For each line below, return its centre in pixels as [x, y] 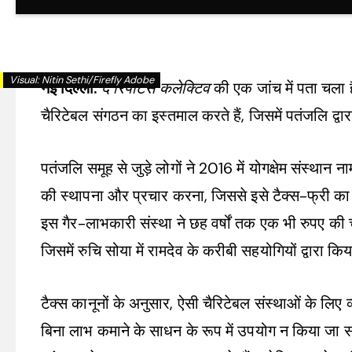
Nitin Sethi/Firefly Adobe [98, 80]
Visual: [26, 80]
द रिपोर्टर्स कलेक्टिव [155, 88]
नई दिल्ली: [71, 88]
